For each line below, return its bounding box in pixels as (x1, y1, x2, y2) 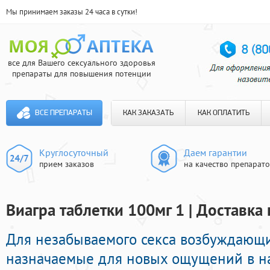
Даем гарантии (184, 146, 247, 159)
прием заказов (39, 159, 94, 169)
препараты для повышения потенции (11, 68, 151, 79)
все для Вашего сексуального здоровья (7, 57, 155, 68)
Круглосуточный (39, 146, 108, 159)
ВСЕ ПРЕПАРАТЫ (34, 109, 92, 117)
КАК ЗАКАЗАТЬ (123, 109, 174, 117)
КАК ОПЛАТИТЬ (197, 109, 250, 117)
